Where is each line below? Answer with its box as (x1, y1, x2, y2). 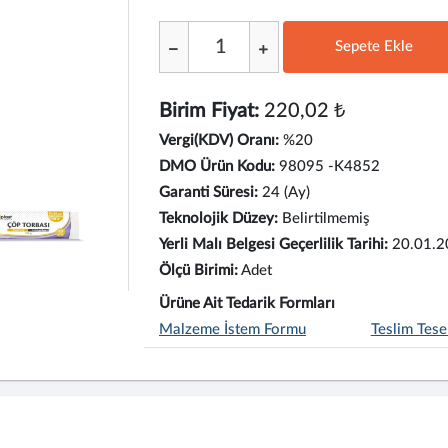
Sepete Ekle (335, 39, 413, 54)
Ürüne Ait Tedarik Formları (159, 296, 335, 311)
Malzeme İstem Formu (159, 322, 306, 337)
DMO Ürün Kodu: (159, 159, 275, 174)
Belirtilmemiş (282, 211, 370, 226)
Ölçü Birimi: (159, 263, 238, 278)
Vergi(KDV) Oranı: (159, 133, 279, 148)
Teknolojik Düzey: (159, 211, 278, 226)
